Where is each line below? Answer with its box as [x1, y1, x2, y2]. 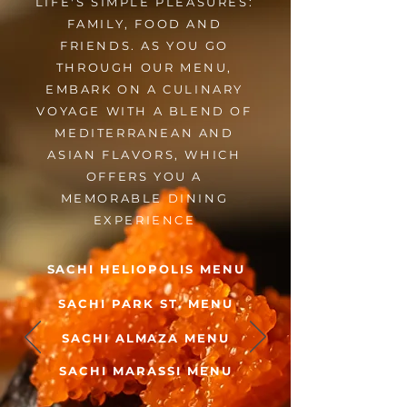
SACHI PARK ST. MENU [58, 296, 233, 311]
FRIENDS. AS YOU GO [60, 38, 229, 53]
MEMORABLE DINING [60, 191, 229, 205]
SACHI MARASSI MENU [59, 363, 233, 378]
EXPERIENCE [93, 213, 196, 227]
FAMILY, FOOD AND [66, 16, 223, 31]
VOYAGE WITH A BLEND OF [36, 104, 253, 118]
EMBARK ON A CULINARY [45, 82, 243, 96]
